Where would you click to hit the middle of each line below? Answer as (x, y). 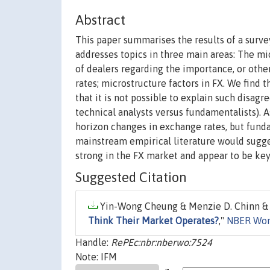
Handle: (93, 243)
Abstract (100, 20)
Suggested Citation (131, 177)
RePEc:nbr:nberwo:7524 (162, 243)
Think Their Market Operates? (153, 221)
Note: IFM (96, 257)
